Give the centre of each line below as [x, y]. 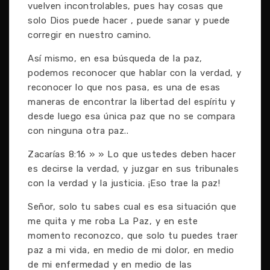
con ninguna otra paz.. [78, 131]
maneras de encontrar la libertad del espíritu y [132, 102]
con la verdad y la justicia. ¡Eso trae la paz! [124, 183]
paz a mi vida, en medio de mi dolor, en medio [131, 250]
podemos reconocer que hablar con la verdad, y [135, 73]
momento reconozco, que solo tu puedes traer [133, 236]
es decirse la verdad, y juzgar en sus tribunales [133, 169]
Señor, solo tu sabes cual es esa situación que [132, 207]
